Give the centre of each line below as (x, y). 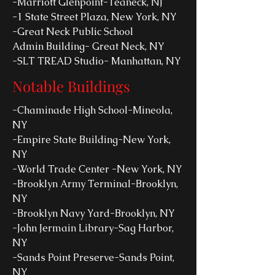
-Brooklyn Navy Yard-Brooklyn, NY (94, 213)
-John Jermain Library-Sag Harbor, (93, 228)
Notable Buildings (73, 86)
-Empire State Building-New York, (91, 140)
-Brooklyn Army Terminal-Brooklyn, (95, 184)
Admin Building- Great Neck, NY (88, 46)
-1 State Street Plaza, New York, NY (95, 17)
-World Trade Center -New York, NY (97, 169)
